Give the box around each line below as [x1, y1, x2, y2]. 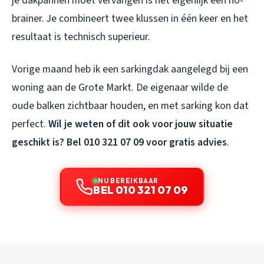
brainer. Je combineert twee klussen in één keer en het [12, 11, 248, 26]
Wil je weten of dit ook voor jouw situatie [48, 116, 233, 131]
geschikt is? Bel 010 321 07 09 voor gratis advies [12, 134, 227, 150]
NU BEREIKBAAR [98, 176, 159, 185]
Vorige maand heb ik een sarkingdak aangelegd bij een [12, 61, 248, 77]
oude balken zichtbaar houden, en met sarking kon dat [12, 98, 249, 113]
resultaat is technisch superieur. [12, 29, 150, 44]
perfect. [12, 116, 48, 131]
